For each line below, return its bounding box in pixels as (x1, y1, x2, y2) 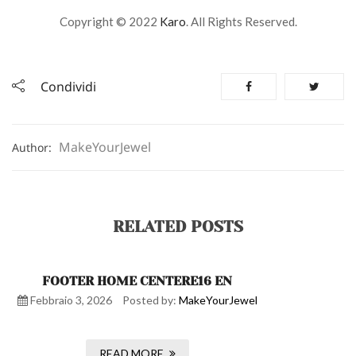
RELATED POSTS (113, 218, 243, 236)
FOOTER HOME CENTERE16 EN (42, 273, 232, 288)
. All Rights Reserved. (185, 14, 297, 29)
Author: (12, 140, 55, 155)
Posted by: (122, 293, 179, 307)
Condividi (41, 78, 96, 95)
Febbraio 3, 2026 (27, 293, 112, 307)
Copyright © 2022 (59, 14, 160, 29)
